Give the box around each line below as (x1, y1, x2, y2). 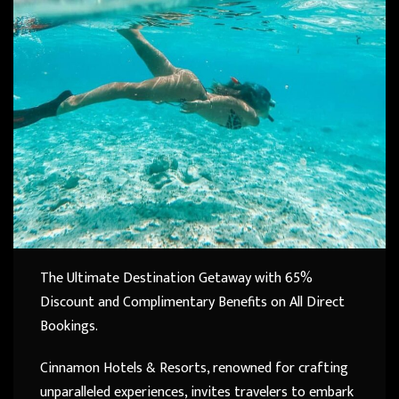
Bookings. (40, 313, 98, 338)
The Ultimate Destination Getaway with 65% (40, 265, 313, 290)
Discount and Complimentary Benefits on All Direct (40, 289, 345, 314)
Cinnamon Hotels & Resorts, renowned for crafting (40, 355, 348, 380)
